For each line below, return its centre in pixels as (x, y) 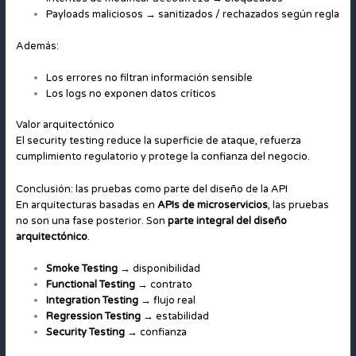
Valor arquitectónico (65, 125)
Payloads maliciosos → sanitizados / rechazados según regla (192, 15)
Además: (37, 46)
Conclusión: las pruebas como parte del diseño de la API (151, 189)
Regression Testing (93, 316)
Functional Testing (90, 284)
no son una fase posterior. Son (91, 221)
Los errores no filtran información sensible (149, 77)
